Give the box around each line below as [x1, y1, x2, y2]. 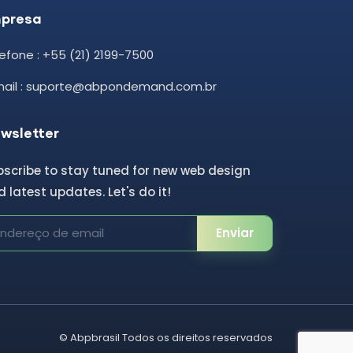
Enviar [216, 225, 254, 241]
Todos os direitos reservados [120, 329, 273, 345]
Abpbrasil [70, 329, 120, 345]
